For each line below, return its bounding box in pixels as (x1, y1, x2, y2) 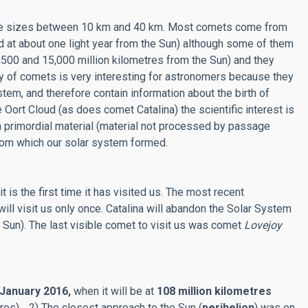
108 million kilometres (157, 285, 272, 298)
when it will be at (74, 285, 157, 298)
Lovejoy (244, 219, 282, 232)
